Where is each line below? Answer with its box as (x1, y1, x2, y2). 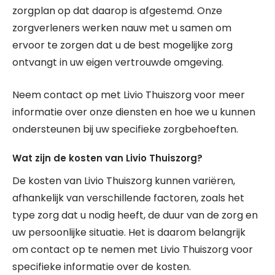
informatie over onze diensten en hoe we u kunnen (12, 105, 255, 119)
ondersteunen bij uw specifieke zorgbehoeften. (12, 122, 238, 136)
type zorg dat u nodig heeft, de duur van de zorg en (12, 208, 258, 222)
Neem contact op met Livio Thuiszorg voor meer (12, 88, 245, 102)
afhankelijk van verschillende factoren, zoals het (12, 191, 244, 205)
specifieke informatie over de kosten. (12, 260, 191, 274)
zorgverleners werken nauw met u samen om (12, 21, 231, 35)
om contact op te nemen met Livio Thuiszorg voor (12, 242, 253, 257)
